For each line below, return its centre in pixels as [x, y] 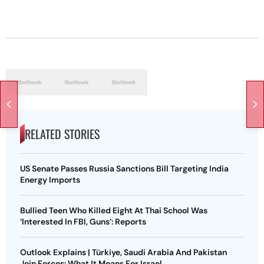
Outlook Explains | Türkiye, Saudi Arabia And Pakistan [123, 252]
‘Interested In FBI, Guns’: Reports [83, 222]
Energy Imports [50, 180]
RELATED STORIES [62, 134]
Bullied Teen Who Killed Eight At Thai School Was [114, 210]
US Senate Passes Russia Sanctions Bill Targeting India [124, 169]
